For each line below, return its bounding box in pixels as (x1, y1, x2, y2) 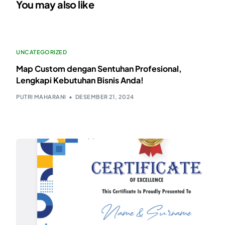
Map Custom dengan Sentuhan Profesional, (16, 63, 182, 74)
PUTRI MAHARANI (16, 93, 66, 100)
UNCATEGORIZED (16, 48, 67, 55)
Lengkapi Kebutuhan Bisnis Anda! (16, 74, 144, 85)
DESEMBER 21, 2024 (75, 93, 134, 100)
